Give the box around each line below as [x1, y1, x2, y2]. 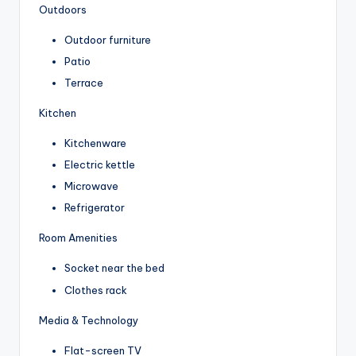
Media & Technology [39, 313, 138, 327]
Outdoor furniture [64, 33, 151, 46]
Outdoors [39, 2, 87, 16]
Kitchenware [64, 137, 126, 150]
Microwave [64, 180, 118, 193]
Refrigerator [64, 201, 125, 215]
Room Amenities [39, 231, 118, 245]
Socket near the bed [64, 261, 164, 275]
